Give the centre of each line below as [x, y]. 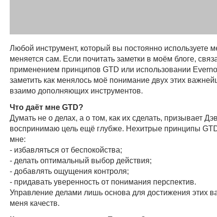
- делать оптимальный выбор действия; [81, 160]
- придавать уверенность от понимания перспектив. [103, 181]
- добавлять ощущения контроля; [69, 171]
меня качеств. [35, 203]
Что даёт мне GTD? [46, 107]
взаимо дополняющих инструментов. [76, 90]
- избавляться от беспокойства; [66, 149]
